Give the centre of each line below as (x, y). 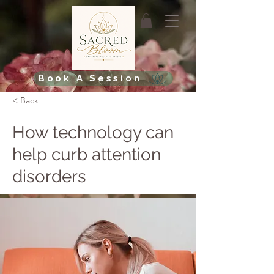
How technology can (93, 132)
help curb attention (87, 154)
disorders (49, 176)
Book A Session (90, 78)
